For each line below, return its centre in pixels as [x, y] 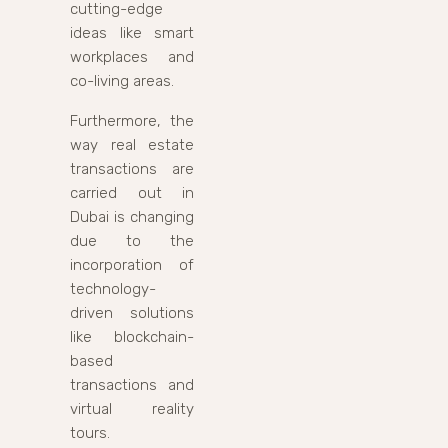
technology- [113, 288]
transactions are [132, 168]
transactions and [132, 384]
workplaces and [132, 56]
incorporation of [132, 264]
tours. [90, 432]
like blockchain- [132, 336]
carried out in [132, 192]
